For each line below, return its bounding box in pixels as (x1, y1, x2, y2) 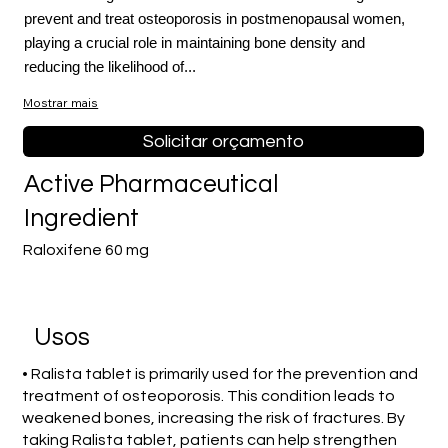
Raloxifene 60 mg (23, 242, 150, 259)
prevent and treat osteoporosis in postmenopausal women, (23, 10, 405, 28)
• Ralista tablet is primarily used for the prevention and (22, 365, 419, 382)
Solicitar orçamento (143, 131, 305, 151)
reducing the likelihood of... (23, 58, 196, 76)
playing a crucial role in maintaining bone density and (23, 34, 365, 52)
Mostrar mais (23, 95, 99, 111)
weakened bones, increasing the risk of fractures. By (22, 409, 406, 426)
